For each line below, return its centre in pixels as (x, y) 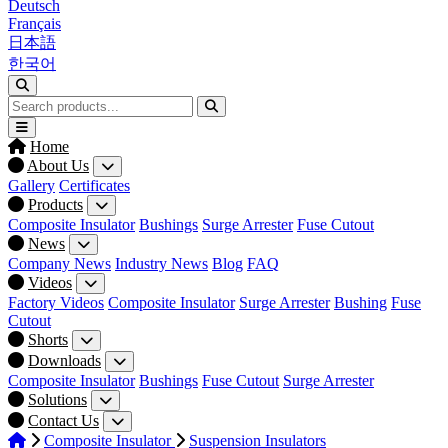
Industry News (161, 263)
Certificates (94, 185)
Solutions (57, 399)
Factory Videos (56, 302)
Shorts (48, 339)
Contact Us (63, 420)
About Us (58, 165)
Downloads (64, 360)
